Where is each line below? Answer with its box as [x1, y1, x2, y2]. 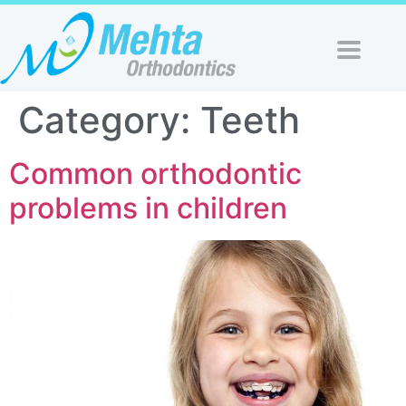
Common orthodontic [9, 155, 302, 191]
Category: [18, 97, 200, 142]
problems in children [9, 189, 287, 226]
